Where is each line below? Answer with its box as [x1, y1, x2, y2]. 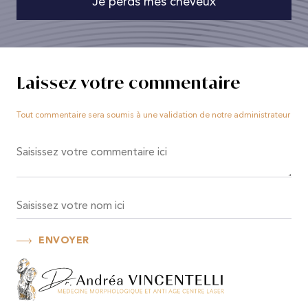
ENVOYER [38, 235, 89, 245]
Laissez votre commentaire [16, 71, 241, 93]
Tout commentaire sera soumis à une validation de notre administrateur [16, 111, 290, 120]
